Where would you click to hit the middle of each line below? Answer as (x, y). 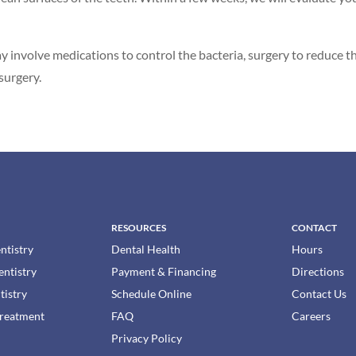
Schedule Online (152, 293)
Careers (311, 315)
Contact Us (319, 293)
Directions (317, 271)
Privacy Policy (147, 338)
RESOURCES (139, 227)
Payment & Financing (164, 271)
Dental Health (146, 249)
